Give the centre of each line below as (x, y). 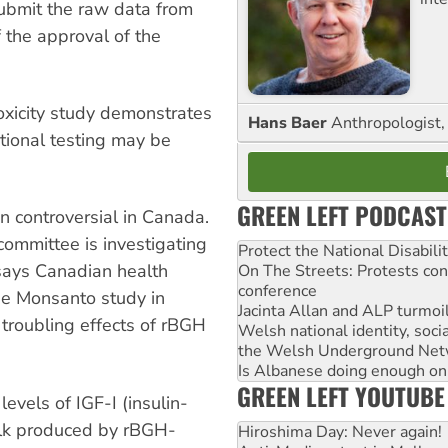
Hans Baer (289, 122)
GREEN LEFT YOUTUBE (341, 395)
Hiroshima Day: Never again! (340, 431)
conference (277, 290)
